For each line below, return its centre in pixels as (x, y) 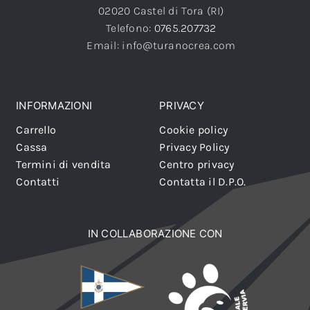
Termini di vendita (64, 165)
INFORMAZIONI (54, 106)
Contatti (38, 182)
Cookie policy (194, 130)
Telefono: (130, 28)
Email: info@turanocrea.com (161, 46)
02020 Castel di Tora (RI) (161, 11)
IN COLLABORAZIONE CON (155, 234)
